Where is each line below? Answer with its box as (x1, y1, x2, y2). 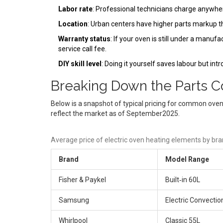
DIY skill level (58, 59, 102, 68)
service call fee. (58, 44, 107, 53)
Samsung (59, 196, 89, 204)
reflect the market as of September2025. (51, 109, 180, 117)
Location (58, 19, 88, 28)
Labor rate (58, 4, 93, 13)
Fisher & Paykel (59, 175, 106, 184)
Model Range (165, 155, 209, 163)
